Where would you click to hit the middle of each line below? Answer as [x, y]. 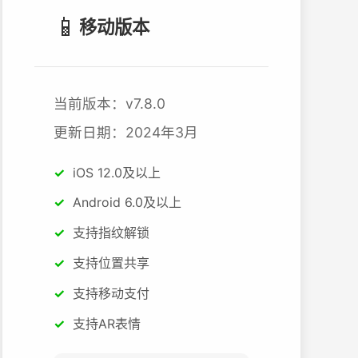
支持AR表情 [106, 323]
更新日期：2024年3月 [125, 132]
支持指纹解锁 [111, 233]
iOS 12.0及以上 [116, 172]
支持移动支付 [111, 293]
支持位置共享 [111, 263]
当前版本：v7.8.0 [109, 103]
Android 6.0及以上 [127, 203]
